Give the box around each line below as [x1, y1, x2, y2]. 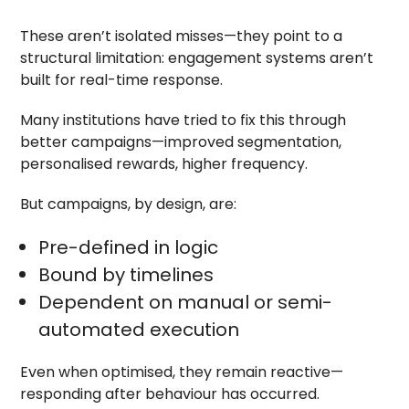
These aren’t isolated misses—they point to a [20, 25, 343, 47]
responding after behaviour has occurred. [20, 383, 320, 404]
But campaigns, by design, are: [20, 193, 237, 215]
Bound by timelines [38, 261, 215, 288]
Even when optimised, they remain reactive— [20, 361, 344, 383]
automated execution [38, 316, 240, 342]
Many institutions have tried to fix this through [20, 109, 347, 131]
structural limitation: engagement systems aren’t [20, 47, 374, 68]
